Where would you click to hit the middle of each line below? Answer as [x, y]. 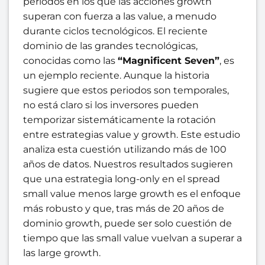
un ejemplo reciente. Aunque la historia [116, 75]
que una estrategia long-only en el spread [122, 179]
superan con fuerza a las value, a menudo [120, 16]
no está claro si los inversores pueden [111, 105]
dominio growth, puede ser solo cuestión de [127, 223]
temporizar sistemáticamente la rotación [119, 119]
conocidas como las [70, 60]
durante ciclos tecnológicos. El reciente [115, 31]
